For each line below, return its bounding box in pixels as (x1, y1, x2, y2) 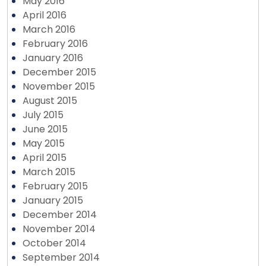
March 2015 (23, 165, 75, 179)
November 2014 (23, 222, 96, 236)
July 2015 (23, 108, 64, 122)
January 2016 (23, 51, 83, 65)
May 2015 (23, 137, 65, 150)
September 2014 (23, 251, 100, 264)
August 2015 (23, 94, 77, 107)
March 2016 (23, 23, 75, 36)
